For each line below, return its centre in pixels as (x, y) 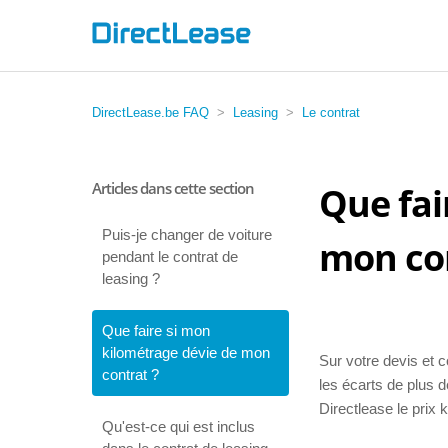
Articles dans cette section (173, 188)
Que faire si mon (156, 330)
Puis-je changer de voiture (187, 234)
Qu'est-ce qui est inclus (178, 426)
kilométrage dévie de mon (186, 352)
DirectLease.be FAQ (150, 112)
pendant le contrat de (170, 256)
